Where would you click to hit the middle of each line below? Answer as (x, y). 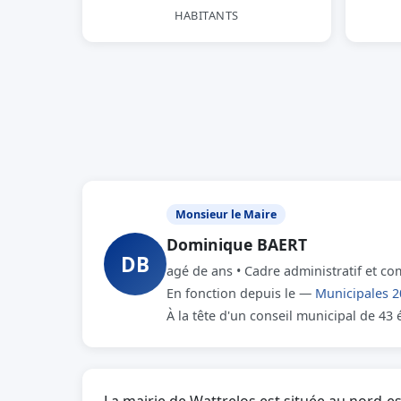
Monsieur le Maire (226, 214)
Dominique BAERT (237, 244)
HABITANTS (207, 15)
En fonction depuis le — (241, 293)
